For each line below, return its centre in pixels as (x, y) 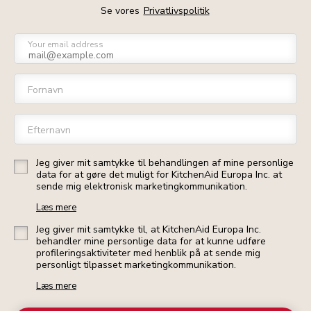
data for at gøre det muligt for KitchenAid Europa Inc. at (159, 175)
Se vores (121, 11)
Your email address (66, 45)
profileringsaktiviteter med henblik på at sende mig (148, 253)
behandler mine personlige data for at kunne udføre (151, 242)
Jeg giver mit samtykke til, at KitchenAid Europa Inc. (149, 230)
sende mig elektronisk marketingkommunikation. (142, 187)
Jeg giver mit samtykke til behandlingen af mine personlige (165, 163)
